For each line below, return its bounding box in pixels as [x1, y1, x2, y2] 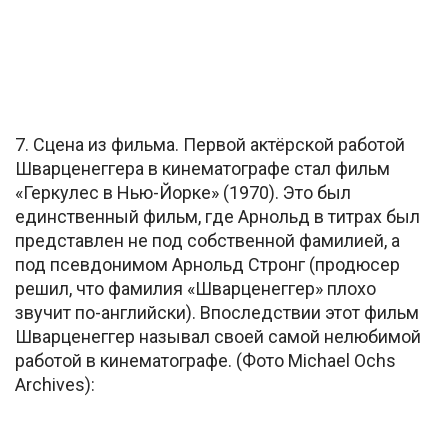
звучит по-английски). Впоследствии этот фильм [15, 302, 419, 324]
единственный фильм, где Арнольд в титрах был [15, 206, 420, 228]
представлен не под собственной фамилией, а [15, 230, 400, 252]
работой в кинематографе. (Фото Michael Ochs [15, 350, 396, 372]
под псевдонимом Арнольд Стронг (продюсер [15, 254, 400, 276]
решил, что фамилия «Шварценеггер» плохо [15, 278, 376, 300]
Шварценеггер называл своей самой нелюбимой [15, 326, 421, 348]
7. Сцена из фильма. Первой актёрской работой [15, 134, 405, 156]
